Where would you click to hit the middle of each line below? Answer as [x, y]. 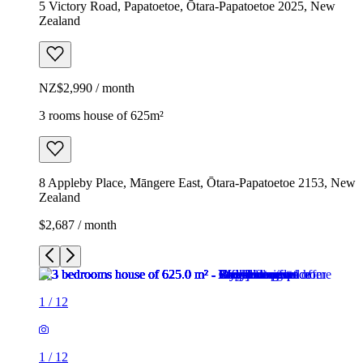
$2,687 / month [78, 224]
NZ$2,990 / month [87, 88]
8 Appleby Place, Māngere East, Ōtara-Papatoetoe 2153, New [197, 182]
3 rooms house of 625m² [101, 115]
